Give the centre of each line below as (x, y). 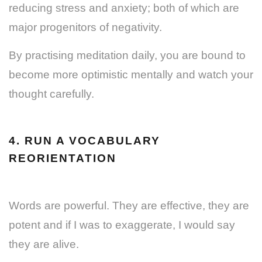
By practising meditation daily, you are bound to (127, 55)
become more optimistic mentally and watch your (131, 74)
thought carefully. (51, 94)
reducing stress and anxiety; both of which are (124, 8)
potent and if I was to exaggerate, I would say (122, 225)
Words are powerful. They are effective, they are (129, 205)
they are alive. (44, 244)
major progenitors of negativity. (85, 27)
